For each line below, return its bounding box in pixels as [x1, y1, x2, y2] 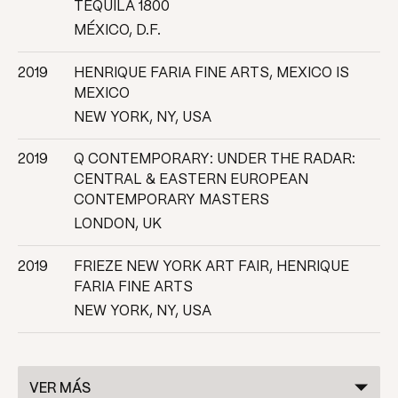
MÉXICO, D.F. [73, 24, 161, 38]
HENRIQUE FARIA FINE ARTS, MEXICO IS [73, 66, 349, 80]
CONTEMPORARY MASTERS [73, 194, 269, 208]
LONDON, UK [73, 218, 162, 232]
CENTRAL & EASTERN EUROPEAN [73, 173, 308, 187]
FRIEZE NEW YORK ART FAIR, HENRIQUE [73, 259, 349, 274]
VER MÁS [29, 381, 92, 395]
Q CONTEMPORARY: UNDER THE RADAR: [73, 153, 355, 167]
